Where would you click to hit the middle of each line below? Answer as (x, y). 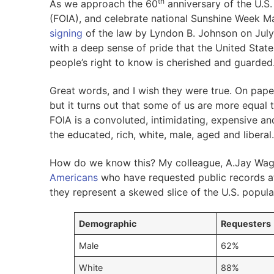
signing (66, 33)
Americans (73, 177)
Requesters (246, 224)
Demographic (107, 224)
